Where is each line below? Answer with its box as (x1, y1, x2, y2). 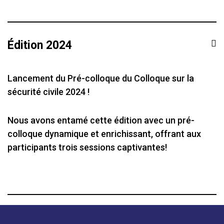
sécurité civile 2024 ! (7, 86, 89, 97)
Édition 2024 (7, 38, 72, 52)
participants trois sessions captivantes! (7, 142, 167, 152)
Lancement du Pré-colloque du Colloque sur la (7, 73, 194, 83)
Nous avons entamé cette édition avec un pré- (7, 115, 194, 125)
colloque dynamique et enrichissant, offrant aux (7, 128, 201, 139)
